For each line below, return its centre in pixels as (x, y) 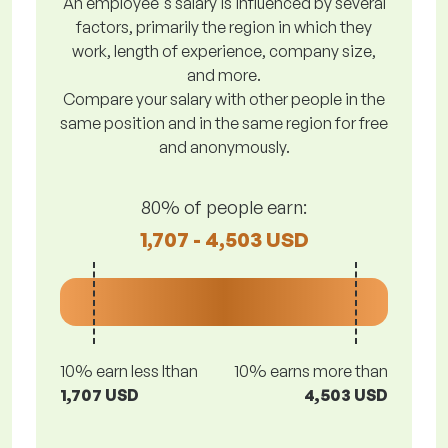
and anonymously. (224, 147)
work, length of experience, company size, (224, 51)
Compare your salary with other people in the (224, 99)
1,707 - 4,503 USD (224, 239)
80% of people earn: (224, 206)
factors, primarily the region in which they (224, 27)
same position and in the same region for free (224, 123)
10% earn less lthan (129, 371)
